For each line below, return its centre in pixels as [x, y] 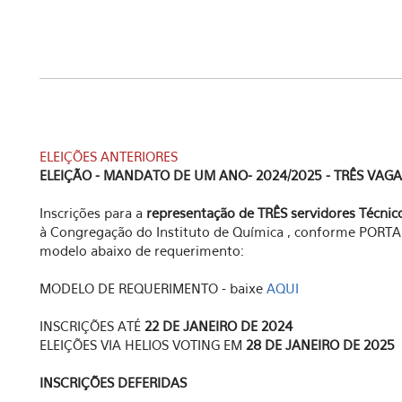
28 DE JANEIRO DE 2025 [320, 345]
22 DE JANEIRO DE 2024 [218, 326]
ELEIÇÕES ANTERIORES [109, 156]
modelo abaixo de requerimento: [142, 250]
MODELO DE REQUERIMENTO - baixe [153, 288]
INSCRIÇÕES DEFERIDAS [113, 382]
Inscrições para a [93, 213]
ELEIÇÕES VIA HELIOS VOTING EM [143, 345]
